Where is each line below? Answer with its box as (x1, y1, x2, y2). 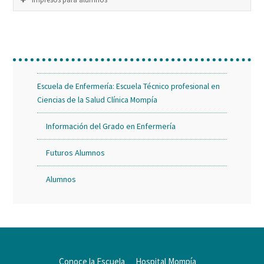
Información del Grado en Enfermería (45, 120, 176, 131)
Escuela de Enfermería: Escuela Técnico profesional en (37, 81, 220, 91)
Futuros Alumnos (45, 147, 105, 158)
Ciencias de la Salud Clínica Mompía (37, 94, 157, 105)
